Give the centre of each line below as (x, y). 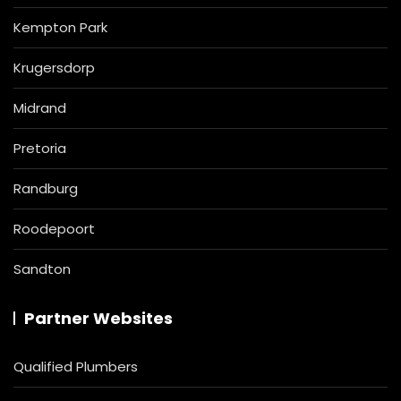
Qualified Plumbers (76, 366)
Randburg (46, 188)
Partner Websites (98, 318)
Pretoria (40, 148)
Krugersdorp (54, 67)
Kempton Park (60, 27)
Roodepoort (54, 228)
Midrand (40, 107)
